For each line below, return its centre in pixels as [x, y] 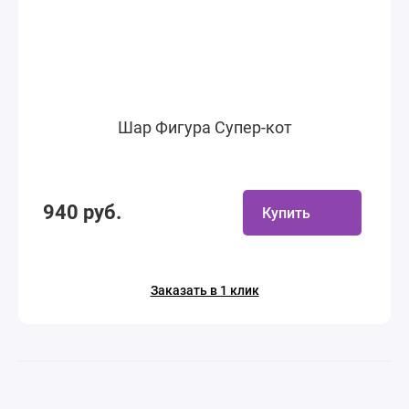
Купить [286, 213]
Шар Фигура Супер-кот [204, 127]
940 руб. [82, 212]
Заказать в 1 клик [204, 290]
